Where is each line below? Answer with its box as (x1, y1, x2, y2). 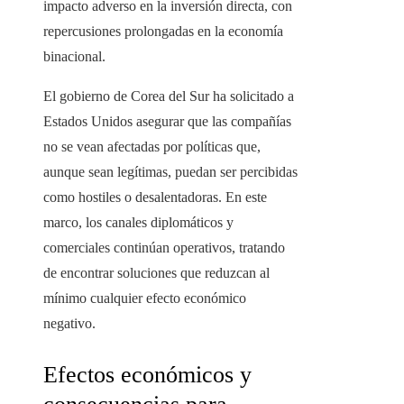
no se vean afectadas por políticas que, (43, 139, 261, 155)
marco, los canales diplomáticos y (43, 215, 234, 231)
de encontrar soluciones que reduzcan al (43, 265, 270, 281)
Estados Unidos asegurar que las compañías (43, 114, 291, 130)
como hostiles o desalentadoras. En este (43, 189, 267, 206)
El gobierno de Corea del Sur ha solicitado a (43, 88, 294, 105)
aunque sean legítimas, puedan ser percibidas (43, 164, 298, 180)
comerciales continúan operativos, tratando (43, 240, 285, 256)
